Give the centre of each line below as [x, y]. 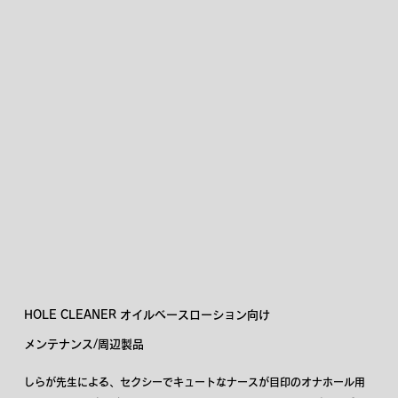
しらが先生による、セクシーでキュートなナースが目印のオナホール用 [195, 382]
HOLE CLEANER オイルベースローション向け [147, 315]
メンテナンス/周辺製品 [84, 344]
